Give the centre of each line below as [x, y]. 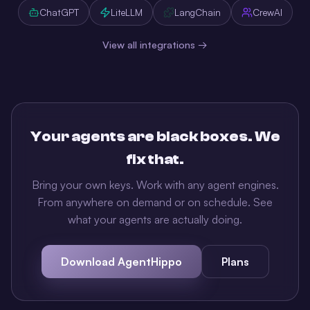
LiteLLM [126, 12]
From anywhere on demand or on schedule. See [155, 202]
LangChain [197, 12]
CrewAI [267, 12]
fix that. [155, 159]
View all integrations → [155, 45]
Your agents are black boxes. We [155, 137]
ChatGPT [59, 12]
